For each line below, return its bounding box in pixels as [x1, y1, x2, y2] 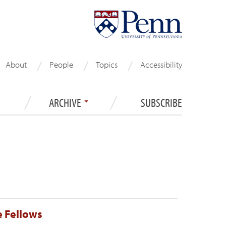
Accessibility [140, 59, 182, 70]
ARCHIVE [49, 94, 83, 110]
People [49, 59, 73, 70]
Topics [96, 59, 118, 70]
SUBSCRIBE [141, 94, 182, 110]
